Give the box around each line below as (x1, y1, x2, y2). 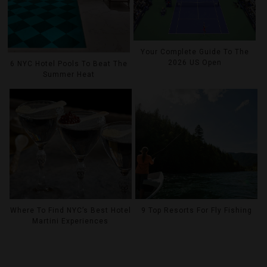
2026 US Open (167, 58, 222, 67)
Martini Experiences (32, 217, 109, 226)
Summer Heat (43, 70, 95, 79)
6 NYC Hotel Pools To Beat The (10, 59, 128, 68)
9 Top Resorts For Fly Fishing (141, 206, 252, 215)
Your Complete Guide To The (140, 47, 249, 56)
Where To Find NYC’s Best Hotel (10, 206, 131, 215)
